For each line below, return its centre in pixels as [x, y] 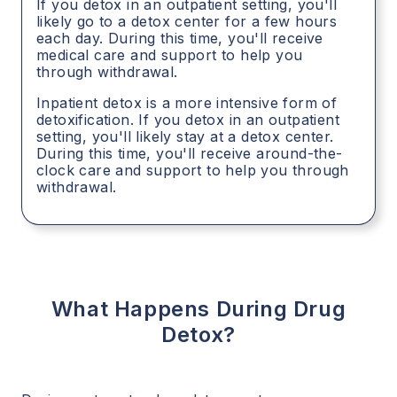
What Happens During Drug [198, 309]
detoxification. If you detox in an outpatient [188, 120]
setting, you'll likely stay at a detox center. [185, 137]
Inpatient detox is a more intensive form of [187, 103]
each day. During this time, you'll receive [180, 39]
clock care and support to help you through [193, 171]
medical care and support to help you [170, 55]
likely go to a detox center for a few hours [187, 22]
